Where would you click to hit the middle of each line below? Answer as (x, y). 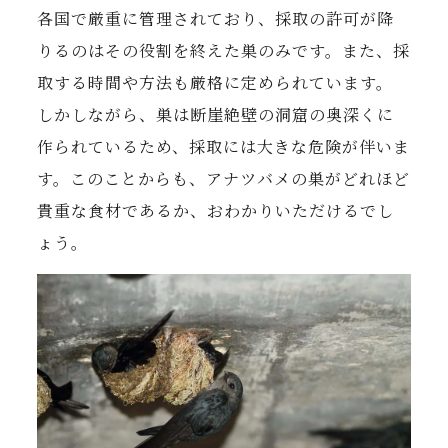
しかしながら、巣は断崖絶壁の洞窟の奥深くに (216, 115)
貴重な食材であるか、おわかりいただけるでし (216, 211)
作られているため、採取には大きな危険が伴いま (224, 147)
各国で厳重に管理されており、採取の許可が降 (216, 19)
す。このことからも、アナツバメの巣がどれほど (224, 179)
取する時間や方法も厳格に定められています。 (215, 83)
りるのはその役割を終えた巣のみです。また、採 (224, 51)
